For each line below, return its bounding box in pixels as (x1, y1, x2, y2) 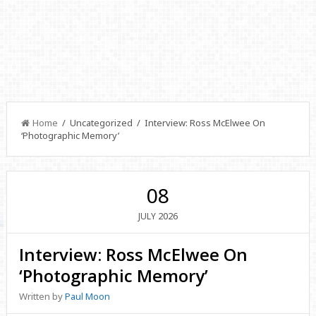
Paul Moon (65, 290, 111, 303)
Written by (19, 290, 66, 303)
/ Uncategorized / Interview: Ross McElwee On (57, 116, 265, 129)
